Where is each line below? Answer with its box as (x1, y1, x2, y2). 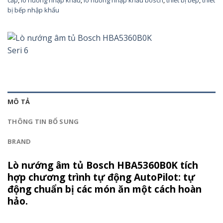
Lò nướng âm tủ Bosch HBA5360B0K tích (7, 158, 198, 172)
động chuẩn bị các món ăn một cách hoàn (7, 182, 202, 196)
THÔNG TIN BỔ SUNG (7, 116, 79, 126)
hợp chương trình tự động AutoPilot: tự (7, 170, 195, 184)
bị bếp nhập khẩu (7, 5, 59, 14)
